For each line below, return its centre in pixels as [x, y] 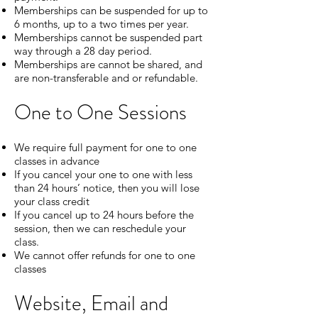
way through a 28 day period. [83, 51]
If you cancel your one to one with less [103, 174]
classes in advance [57, 161]
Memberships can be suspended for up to [111, 10]
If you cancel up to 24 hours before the [104, 215]
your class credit [52, 201]
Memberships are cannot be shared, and [108, 64]
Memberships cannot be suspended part [108, 37]
